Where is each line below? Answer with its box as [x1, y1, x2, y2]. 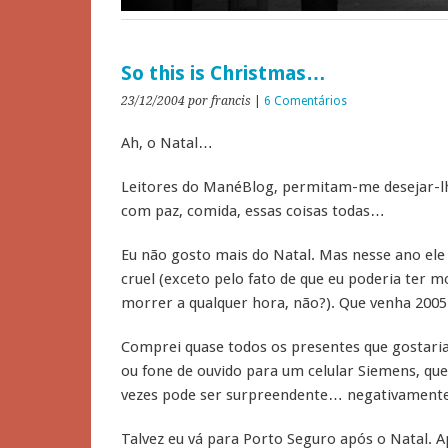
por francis [188, 94, 251, 108]
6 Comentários [264, 94, 347, 108]
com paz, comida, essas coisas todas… [121, 202, 385, 220]
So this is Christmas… [121, 62, 326, 85]
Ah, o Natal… [121, 134, 213, 152]
